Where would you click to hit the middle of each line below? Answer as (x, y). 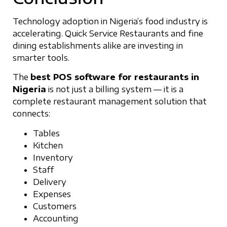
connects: (31, 114)
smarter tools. (41, 58)
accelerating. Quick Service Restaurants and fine (108, 33)
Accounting (56, 218)
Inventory (53, 157)
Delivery (50, 182)
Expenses (52, 194)
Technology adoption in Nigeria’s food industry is (110, 21)
